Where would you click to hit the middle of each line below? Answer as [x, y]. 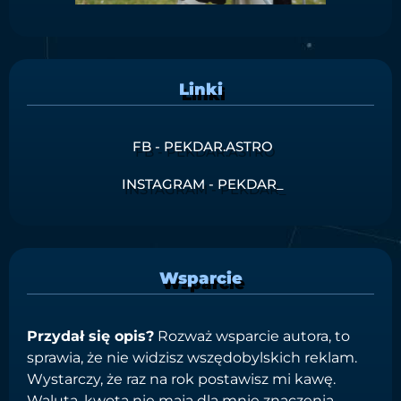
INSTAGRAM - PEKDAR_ [203, 183]
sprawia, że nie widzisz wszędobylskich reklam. [192, 357]
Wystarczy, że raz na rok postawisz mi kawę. [181, 379]
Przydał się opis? [90, 336]
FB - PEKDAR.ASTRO [203, 146]
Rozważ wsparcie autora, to [252, 336]
